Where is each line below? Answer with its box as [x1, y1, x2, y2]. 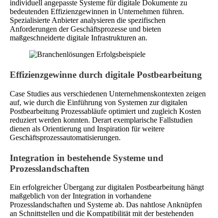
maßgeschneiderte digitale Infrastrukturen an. [10, 34, 147, 42]
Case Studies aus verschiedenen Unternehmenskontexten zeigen [10, 89, 206, 98]
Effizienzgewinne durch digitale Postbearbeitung [10, 70, 202, 80]
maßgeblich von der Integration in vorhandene [10, 192, 151, 200]
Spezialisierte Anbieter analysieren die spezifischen [10, 16, 165, 25]
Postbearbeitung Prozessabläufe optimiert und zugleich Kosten [10, 107, 201, 115]
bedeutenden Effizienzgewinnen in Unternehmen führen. [10, 7, 184, 16]
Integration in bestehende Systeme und [10, 152, 163, 163]
